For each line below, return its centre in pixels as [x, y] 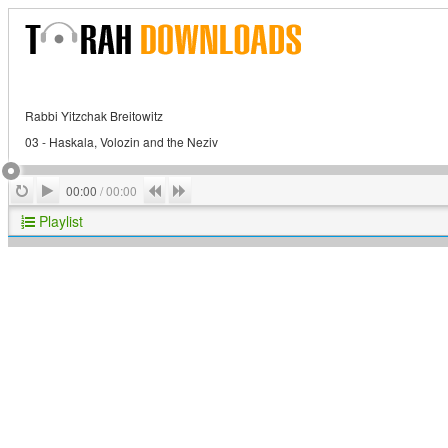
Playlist [59, 221]
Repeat [52, 189]
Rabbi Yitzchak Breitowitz [94, 115]
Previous [189, 189]
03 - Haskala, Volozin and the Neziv [121, 141]
